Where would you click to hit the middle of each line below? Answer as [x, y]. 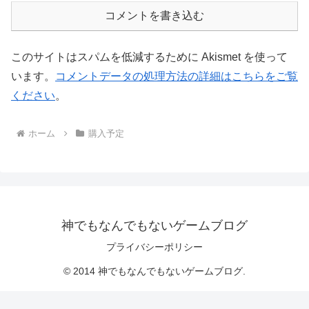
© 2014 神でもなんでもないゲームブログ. [154, 271]
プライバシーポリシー [154, 247]
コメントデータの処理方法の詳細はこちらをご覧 [177, 76]
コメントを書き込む [154, 15]
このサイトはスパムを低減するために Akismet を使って [149, 57]
